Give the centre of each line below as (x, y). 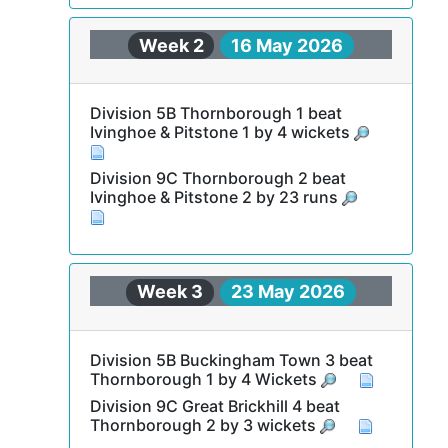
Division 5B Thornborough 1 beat (215, 113)
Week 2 (171, 45)
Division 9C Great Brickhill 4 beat (214, 405)
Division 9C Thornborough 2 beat (217, 178)
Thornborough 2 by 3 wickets (204, 424)
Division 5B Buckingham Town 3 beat (231, 359)
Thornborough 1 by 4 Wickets (205, 378)
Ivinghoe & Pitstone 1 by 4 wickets (221, 132)
